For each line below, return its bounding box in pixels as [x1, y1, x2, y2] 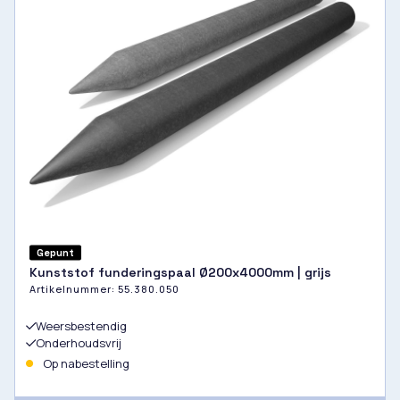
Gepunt [37, 246, 74, 259]
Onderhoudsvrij [36, 335, 121, 352]
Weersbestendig [36, 318, 127, 335]
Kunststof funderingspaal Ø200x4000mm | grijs [29, 264, 331, 281]
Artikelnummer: [29, 282, 118, 296]
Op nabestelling [40, 355, 129, 372]
